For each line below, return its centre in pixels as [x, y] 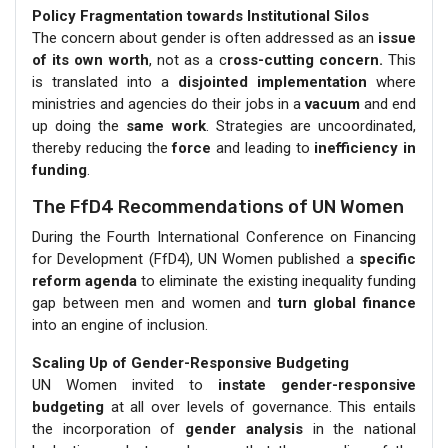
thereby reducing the [102, 148]
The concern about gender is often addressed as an [205, 38]
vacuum [332, 104]
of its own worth [90, 60]
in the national [359, 429]
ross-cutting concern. [304, 60]
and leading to [263, 148]
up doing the [79, 126]
